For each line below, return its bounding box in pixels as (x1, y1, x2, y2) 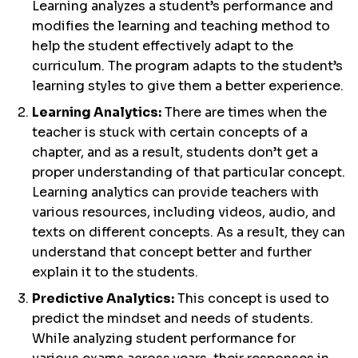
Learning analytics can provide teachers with (32, 183, 319, 201)
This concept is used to (174, 289, 329, 307)
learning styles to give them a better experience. (32, 77, 344, 94)
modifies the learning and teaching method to (32, 17, 330, 34)
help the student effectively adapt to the (32, 37, 293, 54)
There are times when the (161, 103, 327, 121)
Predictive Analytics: (32, 289, 174, 307)
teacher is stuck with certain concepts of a (32, 123, 308, 141)
